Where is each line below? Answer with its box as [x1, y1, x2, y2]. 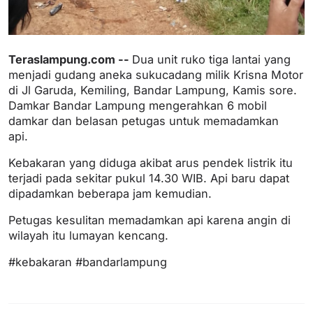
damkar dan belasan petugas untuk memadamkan [8, 114, 279, 129]
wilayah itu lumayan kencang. [8, 228, 172, 243]
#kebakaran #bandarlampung [8, 255, 167, 270]
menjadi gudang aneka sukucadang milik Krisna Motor [8, 68, 303, 82]
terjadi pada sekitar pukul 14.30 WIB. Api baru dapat [8, 171, 289, 186]
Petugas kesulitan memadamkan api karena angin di [8, 213, 291, 228]
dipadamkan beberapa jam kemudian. [8, 187, 215, 201]
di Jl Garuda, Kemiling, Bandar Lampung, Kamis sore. [8, 83, 297, 98]
